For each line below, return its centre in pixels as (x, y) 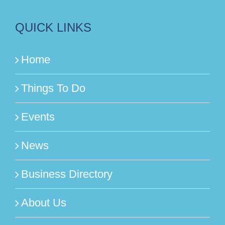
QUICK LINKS (53, 27)
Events (38, 117)
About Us (44, 202)
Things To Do (53, 88)
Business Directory (67, 174)
